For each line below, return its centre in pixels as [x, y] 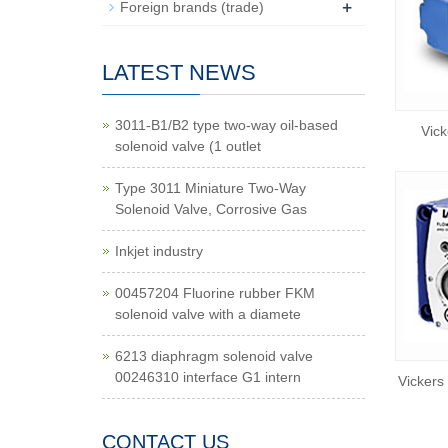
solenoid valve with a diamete [208, 314]
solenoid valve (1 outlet [188, 146]
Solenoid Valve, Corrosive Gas [211, 209]
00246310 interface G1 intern [208, 377]
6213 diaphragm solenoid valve [214, 356]
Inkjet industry [159, 251]
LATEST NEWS [179, 72]
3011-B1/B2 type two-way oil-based [226, 125]
